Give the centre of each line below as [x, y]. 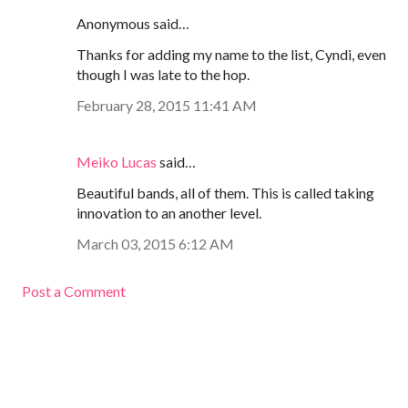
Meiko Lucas [117, 161]
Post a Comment [74, 291]
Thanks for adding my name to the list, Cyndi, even [231, 54]
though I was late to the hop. [163, 74]
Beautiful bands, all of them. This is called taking [225, 192]
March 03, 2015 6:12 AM [155, 243]
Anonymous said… [133, 23]
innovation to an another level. [169, 212]
